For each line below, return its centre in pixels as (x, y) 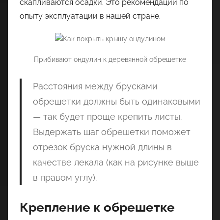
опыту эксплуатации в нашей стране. (90, 16)
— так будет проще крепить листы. (107, 116)
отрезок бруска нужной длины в (102, 147)
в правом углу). (65, 177)
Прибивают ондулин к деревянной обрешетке (110, 59)
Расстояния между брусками (95, 86)
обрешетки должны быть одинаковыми (116, 101)
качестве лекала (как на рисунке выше (116, 162)
